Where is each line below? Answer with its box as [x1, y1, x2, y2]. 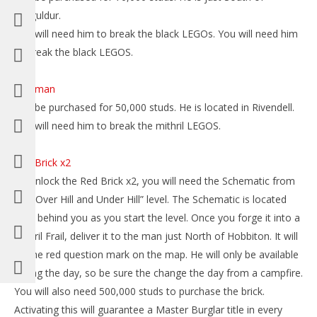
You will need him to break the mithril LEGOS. [14, 119, 221, 132]
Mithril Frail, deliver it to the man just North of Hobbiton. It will [14, 229, 298, 243]
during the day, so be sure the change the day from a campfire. [14, 266, 303, 279]
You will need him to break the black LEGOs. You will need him [14, 27, 298, 40]
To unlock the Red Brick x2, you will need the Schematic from [14, 174, 295, 188]
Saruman [14, 82, 55, 96]
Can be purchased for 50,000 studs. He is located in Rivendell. [14, 100, 294, 114]
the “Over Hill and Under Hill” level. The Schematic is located [14, 192, 287, 206]
